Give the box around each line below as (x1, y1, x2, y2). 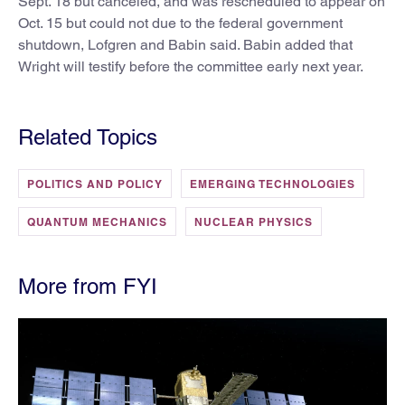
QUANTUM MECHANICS (27, 214, 167, 229)
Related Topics (18, 124, 157, 149)
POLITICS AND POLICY (27, 176, 163, 191)
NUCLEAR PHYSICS (194, 214, 313, 229)
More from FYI (18, 273, 157, 298)
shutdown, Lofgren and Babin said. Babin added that (18, 35, 353, 53)
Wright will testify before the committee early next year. (18, 57, 363, 75)
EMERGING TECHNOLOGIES (190, 176, 355, 191)
